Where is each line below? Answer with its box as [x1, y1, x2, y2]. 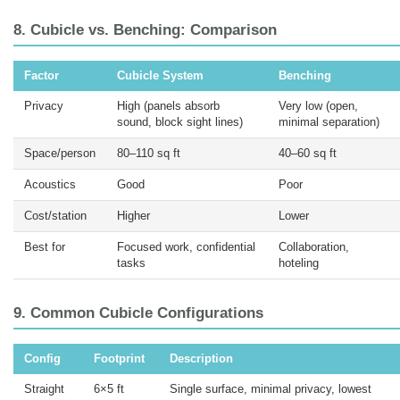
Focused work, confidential [117, 241, 255, 254]
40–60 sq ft [279, 147, 337, 160]
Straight [24, 383, 64, 396]
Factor [24, 70, 59, 82]
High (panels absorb [117, 100, 220, 112]
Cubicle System [117, 70, 204, 82]
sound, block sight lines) [117, 116, 243, 129]
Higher [117, 210, 150, 222]
